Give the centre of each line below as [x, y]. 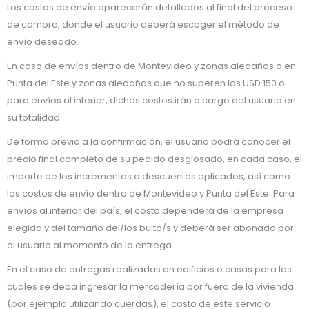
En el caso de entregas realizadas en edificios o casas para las [149, 269]
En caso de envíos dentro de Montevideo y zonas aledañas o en [151, 66]
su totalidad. [34, 118]
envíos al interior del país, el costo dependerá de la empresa [145, 211]
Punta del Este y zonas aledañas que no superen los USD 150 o [146, 83]
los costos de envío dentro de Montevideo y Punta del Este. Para [151, 193]
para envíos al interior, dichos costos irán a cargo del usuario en [151, 100]
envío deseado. [43, 42]
